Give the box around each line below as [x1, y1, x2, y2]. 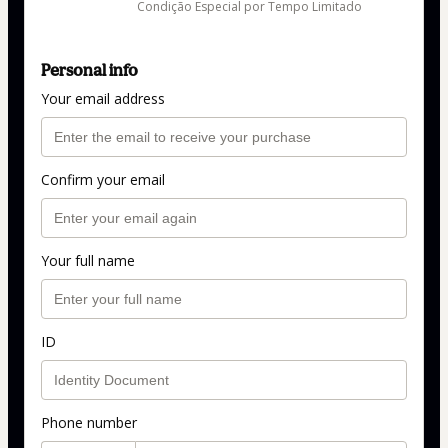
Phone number [41, 412, 137, 432]
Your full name [41, 250, 135, 270]
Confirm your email [41, 169, 165, 189]
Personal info [41, 59, 138, 80]
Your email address [41, 88, 165, 108]
